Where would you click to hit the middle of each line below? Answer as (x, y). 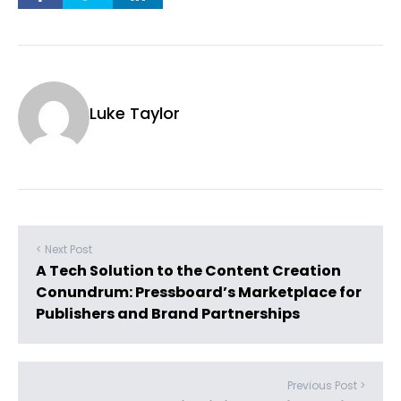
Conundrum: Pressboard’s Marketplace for (199, 293)
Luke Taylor (135, 113)
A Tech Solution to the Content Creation (188, 271)
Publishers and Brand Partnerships (168, 314)
